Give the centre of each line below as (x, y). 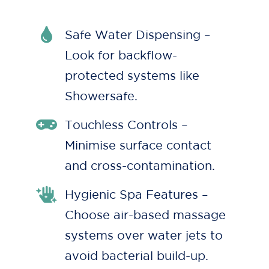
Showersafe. (101, 96)
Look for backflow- (121, 56)
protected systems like (132, 76)
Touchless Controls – (126, 125)
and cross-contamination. (140, 166)
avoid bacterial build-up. (137, 256)
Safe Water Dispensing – (138, 35)
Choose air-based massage (145, 215)
